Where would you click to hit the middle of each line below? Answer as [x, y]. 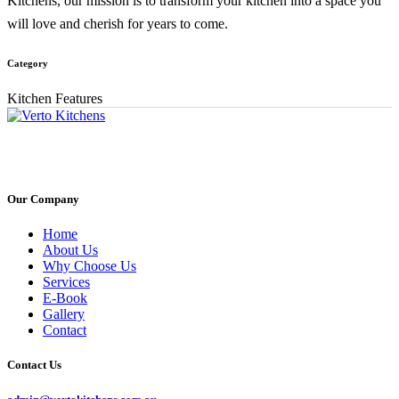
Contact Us [34, 365]
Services [66, 282]
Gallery [64, 314]
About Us [70, 250]
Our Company [43, 199]
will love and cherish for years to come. [118, 23]
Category [28, 63]
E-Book [65, 298]
